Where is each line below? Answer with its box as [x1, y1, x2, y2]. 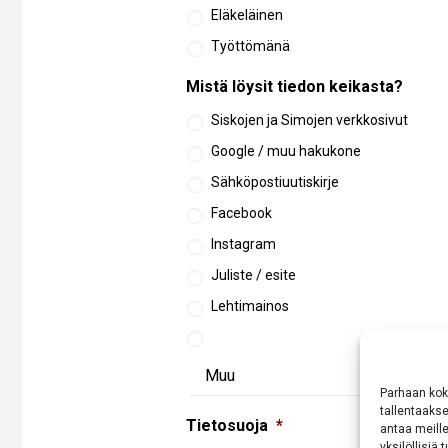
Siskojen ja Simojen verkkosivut [211, 112, 409, 128]
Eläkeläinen [211, 7, 284, 23]
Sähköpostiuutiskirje [211, 174, 340, 190]
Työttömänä [211, 38, 291, 54]
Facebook [211, 205, 273, 221]
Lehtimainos [211, 298, 290, 314]
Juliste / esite [211, 267, 297, 283]
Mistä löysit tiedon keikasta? [186, 77, 404, 96]
